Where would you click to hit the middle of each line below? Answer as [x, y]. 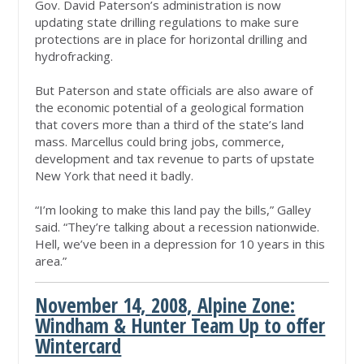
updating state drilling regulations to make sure [167, 22]
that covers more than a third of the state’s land [170, 125]
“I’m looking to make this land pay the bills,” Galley [173, 210]
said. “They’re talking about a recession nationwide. [178, 227]
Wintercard [78, 346]
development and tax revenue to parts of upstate [175, 159]
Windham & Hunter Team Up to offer [180, 326]
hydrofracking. [74, 56]
